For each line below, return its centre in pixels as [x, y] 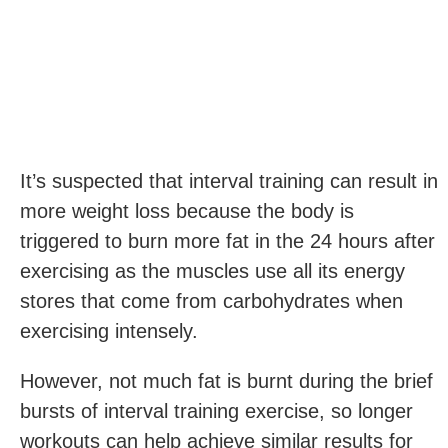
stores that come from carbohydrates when [211, 300]
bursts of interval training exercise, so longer [216, 410]
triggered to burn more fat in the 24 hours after [227, 240]
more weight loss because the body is [187, 210]
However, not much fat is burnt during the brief [226, 380]
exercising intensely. [109, 330]
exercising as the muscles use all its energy [212, 270]
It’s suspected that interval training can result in [229, 180]
